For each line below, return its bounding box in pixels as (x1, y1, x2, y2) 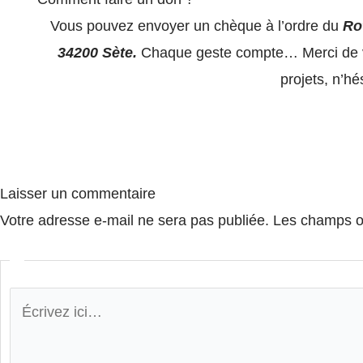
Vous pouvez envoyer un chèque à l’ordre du (49, 17, 343, 34)
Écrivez (9, 291, 58, 308)
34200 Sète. (58, 44, 141, 61)
